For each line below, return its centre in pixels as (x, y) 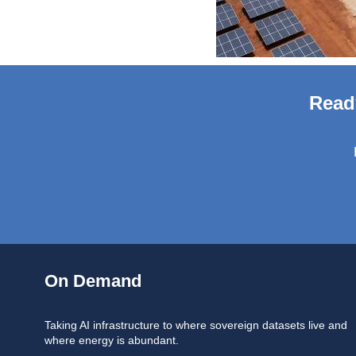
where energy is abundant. (112, 341)
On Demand (93, 281)
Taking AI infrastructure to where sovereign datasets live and (196, 326)
